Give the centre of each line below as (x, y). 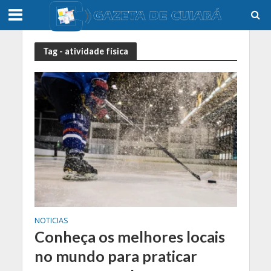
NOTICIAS (51, 221)
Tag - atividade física (85, 51)
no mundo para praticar (116, 256)
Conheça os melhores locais (129, 237)
